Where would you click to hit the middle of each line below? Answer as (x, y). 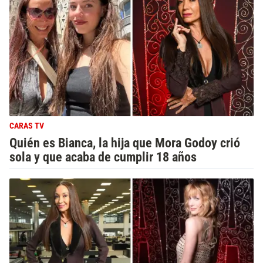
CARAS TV (27, 126)
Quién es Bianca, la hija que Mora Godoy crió (125, 143)
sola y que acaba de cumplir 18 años (103, 157)
